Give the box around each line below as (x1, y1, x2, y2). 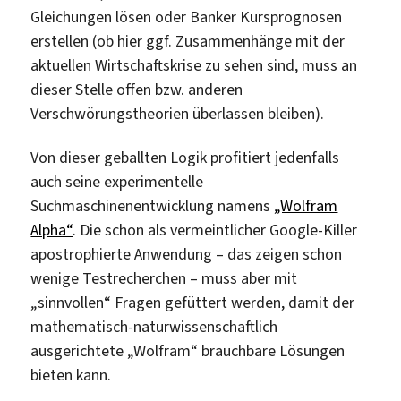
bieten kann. (30, 364, 112, 387)
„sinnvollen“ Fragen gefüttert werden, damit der (30, 292, 355, 314)
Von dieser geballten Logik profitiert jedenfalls (30, 147, 340, 169)
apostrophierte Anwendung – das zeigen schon (30, 243, 343, 266)
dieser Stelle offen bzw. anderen (30, 78, 243, 100)
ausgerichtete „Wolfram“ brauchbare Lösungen (30, 340, 346, 363)
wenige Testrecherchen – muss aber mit (30, 268, 298, 290)
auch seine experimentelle (30, 171, 204, 193)
